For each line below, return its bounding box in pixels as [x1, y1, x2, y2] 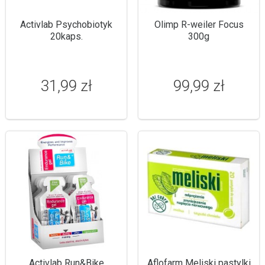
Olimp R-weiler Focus [154, 19, 244, 30]
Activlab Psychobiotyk [20, 19, 112, 30]
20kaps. [50, 31, 83, 42]
